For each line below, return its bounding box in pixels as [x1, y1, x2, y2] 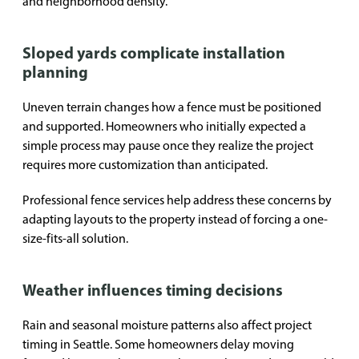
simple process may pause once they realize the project [22, 138, 313, 153]
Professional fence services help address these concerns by [22, 192, 332, 208]
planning [22, 62, 88, 82]
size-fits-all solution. [22, 231, 128, 246]
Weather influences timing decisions [22, 280, 283, 300]
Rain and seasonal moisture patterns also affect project [22, 317, 312, 333]
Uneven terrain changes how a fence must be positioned [22, 99, 321, 115]
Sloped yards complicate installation [22, 42, 285, 63]
